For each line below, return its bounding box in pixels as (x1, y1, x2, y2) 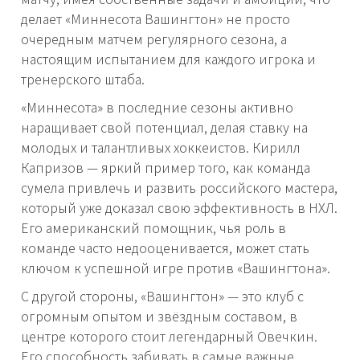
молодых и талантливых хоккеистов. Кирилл (21, 137, 301, 157)
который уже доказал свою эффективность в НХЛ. (21, 198, 337, 218)
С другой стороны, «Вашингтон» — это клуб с (21, 286, 304, 306)
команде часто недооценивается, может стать (21, 238, 309, 258)
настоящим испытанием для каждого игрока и (21, 49, 316, 69)
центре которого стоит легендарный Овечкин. (21, 326, 317, 346)
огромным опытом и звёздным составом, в (21, 306, 297, 326)
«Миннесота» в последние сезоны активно (21, 97, 293, 117)
